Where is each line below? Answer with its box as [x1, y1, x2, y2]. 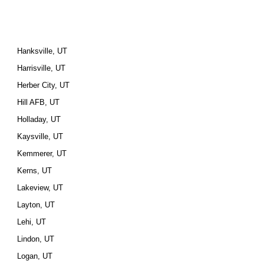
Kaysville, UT [17, 132, 64, 141]
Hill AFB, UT [17, 98, 60, 107]
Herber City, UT [17, 81, 70, 90]
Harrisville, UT [17, 64, 66, 72]
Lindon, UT [17, 235, 55, 243]
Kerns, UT [17, 166, 52, 175]
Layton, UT [17, 200, 55, 209]
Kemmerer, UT [17, 149, 67, 158]
